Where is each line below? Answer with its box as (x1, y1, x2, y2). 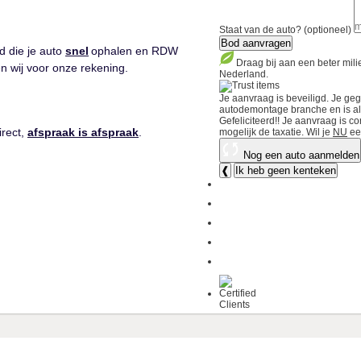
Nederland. (219, 68, 268, 80)
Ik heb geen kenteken (235, 164, 336, 176)
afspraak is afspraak (27, 126, 139, 139)
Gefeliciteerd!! (219, 114, 280, 127)
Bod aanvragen (221, 36, 291, 49)
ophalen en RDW (89, 44, 178, 57)
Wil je (306, 126, 333, 138)
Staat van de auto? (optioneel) (219, 23, 354, 35)
